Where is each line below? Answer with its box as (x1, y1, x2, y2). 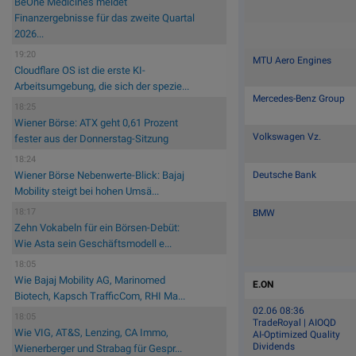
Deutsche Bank (253, 168, 317, 180)
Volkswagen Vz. (253, 130, 322, 142)
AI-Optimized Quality (253, 328, 341, 340)
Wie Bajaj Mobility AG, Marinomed (14, 274, 165, 287)
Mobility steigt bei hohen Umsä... (14, 185, 159, 198)
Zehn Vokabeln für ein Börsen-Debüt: (14, 222, 180, 234)
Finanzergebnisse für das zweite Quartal (14, 12, 195, 25)
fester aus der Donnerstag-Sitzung (14, 133, 168, 145)
